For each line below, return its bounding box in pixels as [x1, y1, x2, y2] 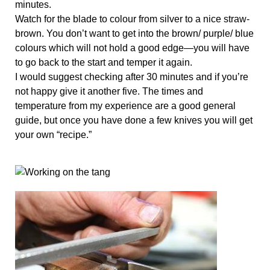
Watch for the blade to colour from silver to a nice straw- [15, 13, 250, 24]
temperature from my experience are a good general [15, 100, 236, 111]
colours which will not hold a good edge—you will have [15, 42, 250, 53]
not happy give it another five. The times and [15, 86, 203, 96]
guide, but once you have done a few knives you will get [15, 115, 253, 125]
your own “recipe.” [15, 129, 96, 140]
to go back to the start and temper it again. [15, 57, 192, 67]
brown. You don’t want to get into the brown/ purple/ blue [15, 28, 254, 39]
